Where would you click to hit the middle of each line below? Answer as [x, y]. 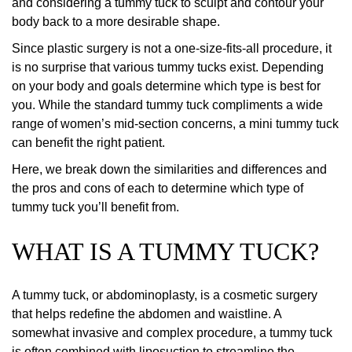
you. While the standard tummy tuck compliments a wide [167, 105]
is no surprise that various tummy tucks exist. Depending [168, 68]
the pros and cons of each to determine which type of [158, 189]
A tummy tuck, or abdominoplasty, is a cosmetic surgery [165, 295]
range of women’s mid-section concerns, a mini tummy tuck [175, 124]
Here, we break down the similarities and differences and [169, 170]
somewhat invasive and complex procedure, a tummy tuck [172, 333]
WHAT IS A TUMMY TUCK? [165, 252]
